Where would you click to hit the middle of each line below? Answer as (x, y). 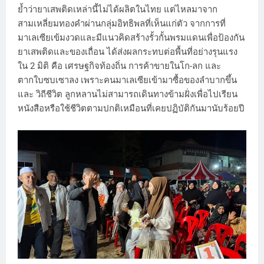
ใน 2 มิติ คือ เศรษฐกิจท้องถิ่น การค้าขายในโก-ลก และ (119, 66)
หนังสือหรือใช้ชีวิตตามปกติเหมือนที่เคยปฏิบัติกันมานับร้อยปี (131, 108)
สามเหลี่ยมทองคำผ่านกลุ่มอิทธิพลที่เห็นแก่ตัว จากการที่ (122, 23)
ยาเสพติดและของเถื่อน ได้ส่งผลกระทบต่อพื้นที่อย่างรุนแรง (128, 52)
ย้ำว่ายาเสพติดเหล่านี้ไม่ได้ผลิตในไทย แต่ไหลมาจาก (118, 9)
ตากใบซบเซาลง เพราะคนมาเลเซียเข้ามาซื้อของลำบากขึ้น (127, 80)
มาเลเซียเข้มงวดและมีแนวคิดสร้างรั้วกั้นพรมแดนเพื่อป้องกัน (131, 37)
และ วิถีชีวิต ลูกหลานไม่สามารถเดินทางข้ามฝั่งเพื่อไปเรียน (128, 94)
